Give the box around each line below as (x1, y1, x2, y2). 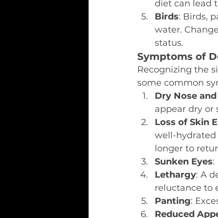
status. (155, 37, 183, 48)
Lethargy (155, 169, 196, 180)
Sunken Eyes (155, 156, 213, 167)
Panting (155, 196, 191, 206)
